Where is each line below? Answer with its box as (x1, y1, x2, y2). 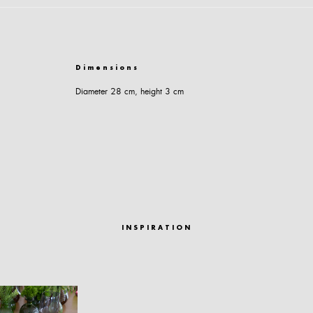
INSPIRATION (121, 225, 192, 232)
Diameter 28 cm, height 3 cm (75, 86, 184, 97)
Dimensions (75, 65, 140, 72)
